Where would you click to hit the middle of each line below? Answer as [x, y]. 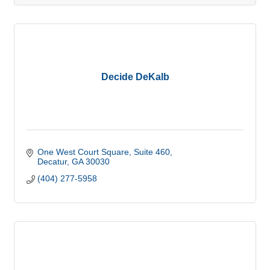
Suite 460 [152, 152]
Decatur [52, 162]
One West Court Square [83, 152]
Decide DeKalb [135, 77]
